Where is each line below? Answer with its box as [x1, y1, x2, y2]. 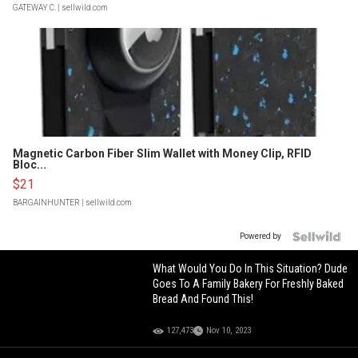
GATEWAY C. [13, 3, 56, 13]
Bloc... [13, 158, 46, 172]
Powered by [240, 232, 281, 241]
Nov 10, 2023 [206, 325, 252, 336]
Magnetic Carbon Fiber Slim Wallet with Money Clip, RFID [13, 147, 312, 161]
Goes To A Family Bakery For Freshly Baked [153, 277, 344, 291]
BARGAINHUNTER [13, 198, 80, 208]
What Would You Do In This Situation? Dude [153, 262, 348, 276]
